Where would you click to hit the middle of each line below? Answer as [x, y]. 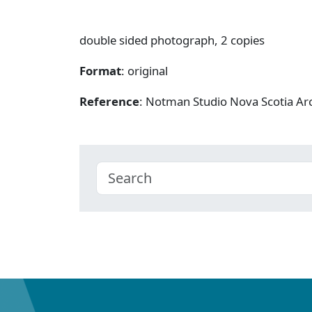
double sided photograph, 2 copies [172, 40]
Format [100, 70]
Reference [109, 101]
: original [145, 70]
